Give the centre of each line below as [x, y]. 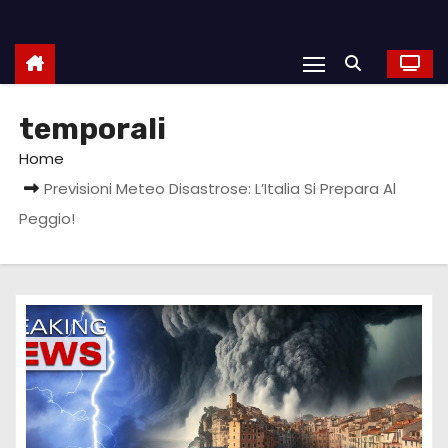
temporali [93, 128]
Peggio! [47, 218]
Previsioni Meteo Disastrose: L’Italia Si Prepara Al [220, 188]
